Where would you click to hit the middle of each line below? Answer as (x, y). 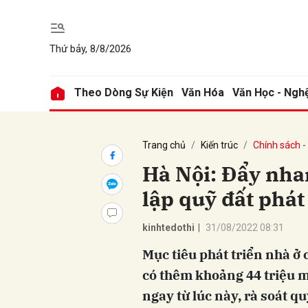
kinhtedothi (168, 228)
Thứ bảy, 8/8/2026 (90, 48)
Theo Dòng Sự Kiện (124, 92)
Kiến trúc (219, 145)
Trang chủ (164, 145)
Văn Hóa (203, 92)
